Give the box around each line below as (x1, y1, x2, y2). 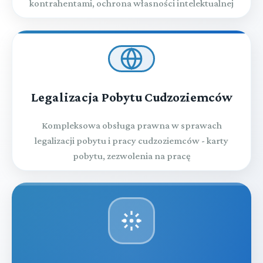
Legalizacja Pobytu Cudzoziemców (31, 89, 232, 104)
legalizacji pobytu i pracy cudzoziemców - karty (35, 134, 228, 146)
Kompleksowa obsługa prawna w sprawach (41, 119, 222, 131)
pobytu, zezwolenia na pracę (72, 150, 191, 161)
